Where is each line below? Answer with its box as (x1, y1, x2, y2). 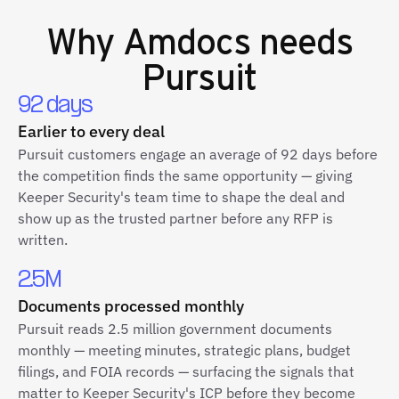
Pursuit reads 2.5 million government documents (18, 320, 332, 338)
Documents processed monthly (18, 296, 244, 316)
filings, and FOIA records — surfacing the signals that (18, 362, 354, 380)
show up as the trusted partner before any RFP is (18, 209, 333, 227)
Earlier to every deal (18, 121, 165, 142)
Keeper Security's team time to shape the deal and (18, 188, 345, 206)
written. (18, 231, 68, 248)
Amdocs (122, 16, 251, 63)
